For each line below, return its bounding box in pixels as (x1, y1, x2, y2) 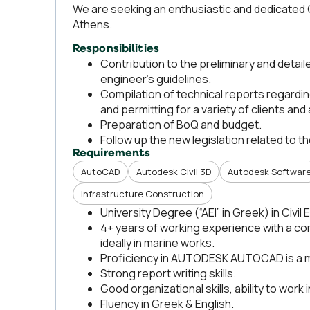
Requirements (73, 148, 151, 159)
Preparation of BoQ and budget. (100, 117, 262, 132)
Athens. (73, 17, 112, 32)
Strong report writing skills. (100, 266, 236, 281)
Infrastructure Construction (81, 188, 204, 200)
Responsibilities (73, 44, 159, 55)
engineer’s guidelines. (100, 71, 211, 86)
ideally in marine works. (100, 235, 215, 250)
